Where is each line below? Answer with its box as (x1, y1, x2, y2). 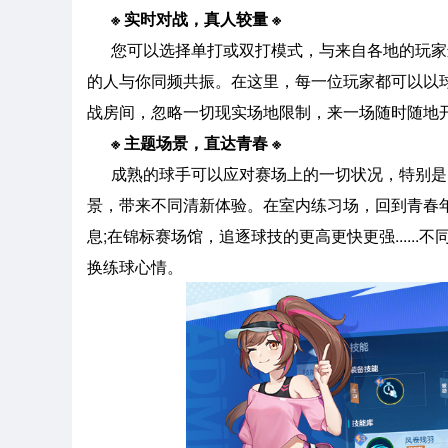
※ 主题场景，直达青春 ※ (99, 130, 281, 154)
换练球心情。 (87, 254, 183, 278)
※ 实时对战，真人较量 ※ (111, 6, 281, 30)
